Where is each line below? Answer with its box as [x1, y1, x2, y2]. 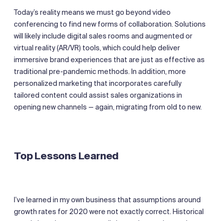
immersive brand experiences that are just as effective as [14, 55, 205, 64]
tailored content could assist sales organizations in [14, 90, 182, 100]
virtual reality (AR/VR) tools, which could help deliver [14, 43, 180, 52]
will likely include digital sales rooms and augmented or [14, 31, 192, 40]
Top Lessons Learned [14, 149, 119, 162]
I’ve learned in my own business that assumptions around [14, 195, 201, 204]
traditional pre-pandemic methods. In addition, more [14, 67, 186, 76]
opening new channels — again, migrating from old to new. [14, 102, 202, 111]
